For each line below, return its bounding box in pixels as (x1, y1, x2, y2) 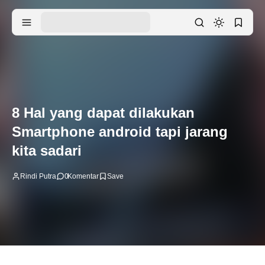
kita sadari (12, 142, 82, 159)
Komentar (67, 172, 99, 180)
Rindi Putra (20, 172, 56, 180)
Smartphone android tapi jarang (12, 123, 228, 140)
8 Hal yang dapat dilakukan (12, 104, 195, 121)
